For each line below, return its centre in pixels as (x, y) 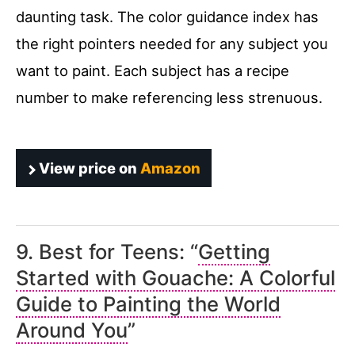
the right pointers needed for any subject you (172, 44)
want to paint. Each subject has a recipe (153, 71)
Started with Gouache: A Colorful (176, 278)
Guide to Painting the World (148, 304)
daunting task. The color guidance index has (167, 17)
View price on (88, 168)
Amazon (170, 168)
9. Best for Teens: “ (107, 252)
